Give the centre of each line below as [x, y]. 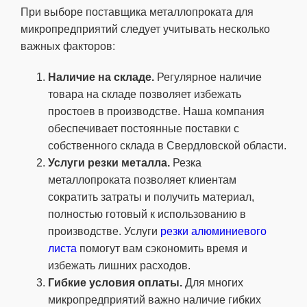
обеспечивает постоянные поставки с [144, 128]
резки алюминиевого [213, 231]
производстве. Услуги [104, 231]
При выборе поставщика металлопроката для [137, 12]
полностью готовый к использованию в [147, 214]
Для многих [213, 282]
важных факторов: [68, 46]
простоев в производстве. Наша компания [156, 111]
